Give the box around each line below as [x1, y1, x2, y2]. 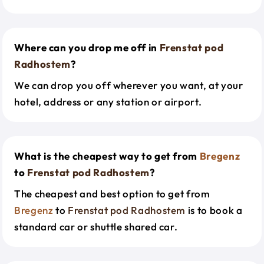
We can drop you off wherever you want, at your [14, 79, 243, 91]
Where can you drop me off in [14, 41, 160, 54]
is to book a [186, 204, 243, 216]
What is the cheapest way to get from [14, 150, 200, 162]
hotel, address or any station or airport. [14, 95, 202, 108]
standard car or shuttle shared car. [14, 220, 178, 233]
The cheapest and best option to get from [14, 187, 210, 200]
